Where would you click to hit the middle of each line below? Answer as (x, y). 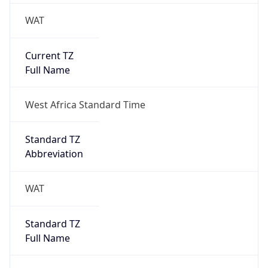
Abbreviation (54, 154)
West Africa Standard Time (85, 104)
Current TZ (49, 55)
